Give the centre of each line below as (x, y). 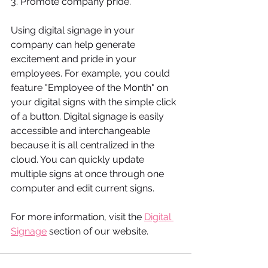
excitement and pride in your (75, 59)
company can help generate (74, 45)
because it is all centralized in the (84, 145)
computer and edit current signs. (84, 188)
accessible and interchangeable (82, 131)
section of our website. (98, 231)
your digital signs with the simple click (95, 102)
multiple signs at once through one (89, 174)
